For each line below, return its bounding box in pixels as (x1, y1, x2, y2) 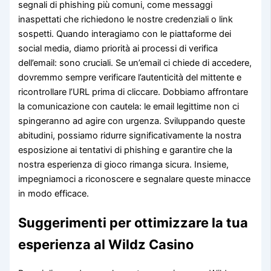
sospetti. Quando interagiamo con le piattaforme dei (18, 28, 232, 39)
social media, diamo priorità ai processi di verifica (18, 42, 218, 54)
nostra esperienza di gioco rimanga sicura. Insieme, (18, 158, 229, 170)
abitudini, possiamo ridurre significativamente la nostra (18, 129, 242, 141)
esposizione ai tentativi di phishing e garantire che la (18, 144, 233, 155)
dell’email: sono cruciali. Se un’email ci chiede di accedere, (18, 57, 252, 68)
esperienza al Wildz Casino (18, 237, 194, 253)
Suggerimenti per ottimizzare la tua (18, 215, 249, 231)
